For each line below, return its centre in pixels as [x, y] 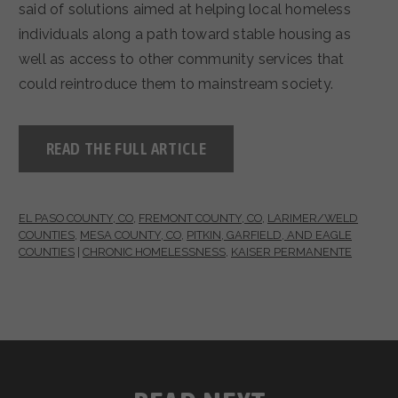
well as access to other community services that [182, 60]
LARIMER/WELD [313, 219]
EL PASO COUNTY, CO [76, 219]
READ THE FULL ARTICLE [126, 149]
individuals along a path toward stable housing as [185, 35]
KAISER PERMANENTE [291, 252]
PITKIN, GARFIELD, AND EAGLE [269, 235]
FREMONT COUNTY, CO [200, 219]
